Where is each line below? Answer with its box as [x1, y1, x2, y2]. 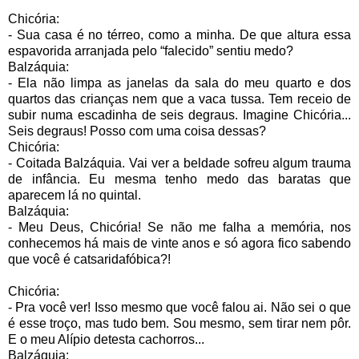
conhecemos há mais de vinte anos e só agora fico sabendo [8, 236, 351, 250]
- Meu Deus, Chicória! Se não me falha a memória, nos [8, 220, 351, 234]
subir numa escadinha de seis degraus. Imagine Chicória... [8, 107, 351, 122]
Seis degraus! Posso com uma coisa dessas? [8, 123, 266, 138]
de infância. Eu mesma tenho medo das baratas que [8, 171, 351, 186]
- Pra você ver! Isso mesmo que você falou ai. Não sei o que [8, 300, 351, 314]
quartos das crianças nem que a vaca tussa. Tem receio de [8, 91, 351, 106]
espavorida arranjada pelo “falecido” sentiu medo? [8, 43, 293, 58]
